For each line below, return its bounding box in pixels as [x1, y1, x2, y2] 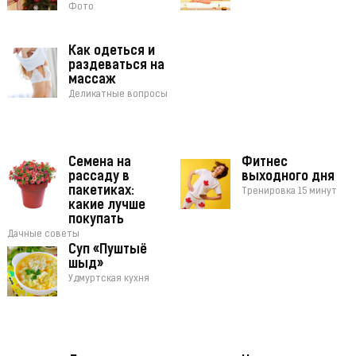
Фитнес [242, 157, 288, 170]
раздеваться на [68, 60, 164, 73]
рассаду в [68, 171, 130, 184]
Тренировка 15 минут [242, 187, 338, 197]
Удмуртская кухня [68, 274, 149, 284]
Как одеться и [68, 45, 155, 59]
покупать [68, 214, 124, 227]
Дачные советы [6, 230, 79, 240]
